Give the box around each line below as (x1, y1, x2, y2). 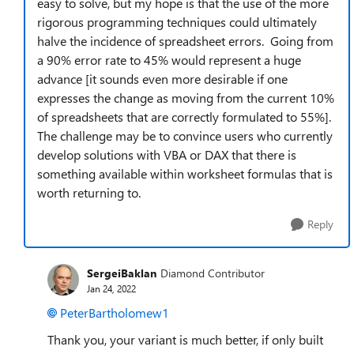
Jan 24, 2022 (87, 281, 136, 295)
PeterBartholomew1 (60, 304, 169, 322)
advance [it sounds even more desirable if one (37, 70, 288, 88)
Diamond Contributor (160, 265, 265, 281)
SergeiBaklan (87, 265, 156, 281)
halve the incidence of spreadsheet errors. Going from (37, 32, 333, 50)
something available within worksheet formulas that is (37, 165, 333, 183)
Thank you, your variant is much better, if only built (47, 331, 323, 348)
